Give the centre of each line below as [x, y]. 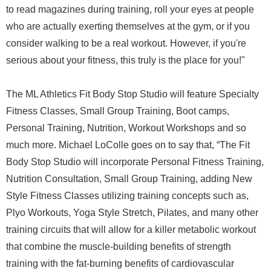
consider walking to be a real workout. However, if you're [126, 43]
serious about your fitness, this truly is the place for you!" [126, 60]
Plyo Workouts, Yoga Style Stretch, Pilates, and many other [132, 213]
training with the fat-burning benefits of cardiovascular [120, 263]
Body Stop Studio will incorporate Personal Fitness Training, [135, 162]
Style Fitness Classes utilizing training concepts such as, [127, 196]
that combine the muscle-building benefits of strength [119, 247]
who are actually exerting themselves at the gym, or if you [128, 26]
